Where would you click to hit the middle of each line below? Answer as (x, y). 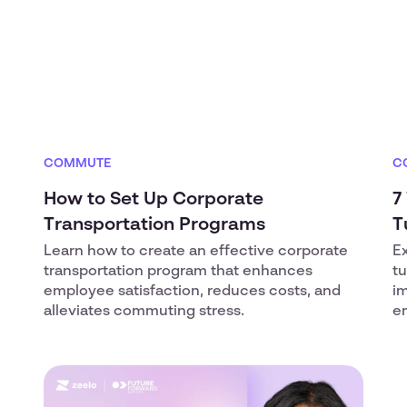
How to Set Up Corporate (154, 200)
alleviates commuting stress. (144, 312)
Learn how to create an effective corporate (196, 252)
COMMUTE (77, 164)
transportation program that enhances (178, 272)
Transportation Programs (154, 225)
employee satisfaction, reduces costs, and (192, 292)
